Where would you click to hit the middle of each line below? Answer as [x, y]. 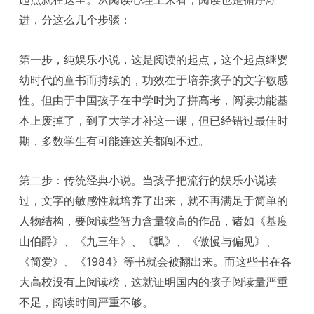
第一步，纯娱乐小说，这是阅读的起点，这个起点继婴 [154, 59]
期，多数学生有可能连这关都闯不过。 [115, 141]
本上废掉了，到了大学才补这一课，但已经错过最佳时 [154, 120]
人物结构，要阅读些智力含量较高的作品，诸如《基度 [154, 221]
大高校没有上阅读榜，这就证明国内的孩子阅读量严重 [154, 282]
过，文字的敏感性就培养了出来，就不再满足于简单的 [154, 201]
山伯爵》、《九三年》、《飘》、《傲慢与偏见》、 [148, 241]
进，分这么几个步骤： [75, 20]
